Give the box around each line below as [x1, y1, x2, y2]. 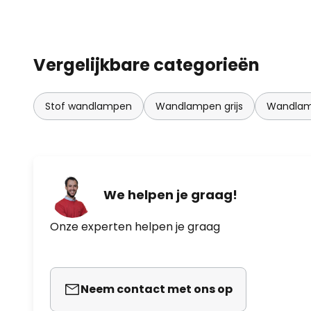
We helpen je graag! [103, 186, 237, 204]
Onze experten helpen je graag [50, 218, 220, 235]
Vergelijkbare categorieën [33, 53, 260, 76]
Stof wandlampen [45, 99, 132, 113]
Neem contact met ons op [81, 280, 233, 297]
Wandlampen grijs [155, 99, 243, 113]
